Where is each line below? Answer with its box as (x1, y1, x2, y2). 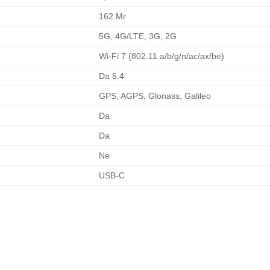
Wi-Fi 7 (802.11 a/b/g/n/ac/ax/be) (99, 51, 225, 61)
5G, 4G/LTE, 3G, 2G (99, 31, 177, 42)
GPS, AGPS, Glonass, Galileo (99, 91, 212, 101)
